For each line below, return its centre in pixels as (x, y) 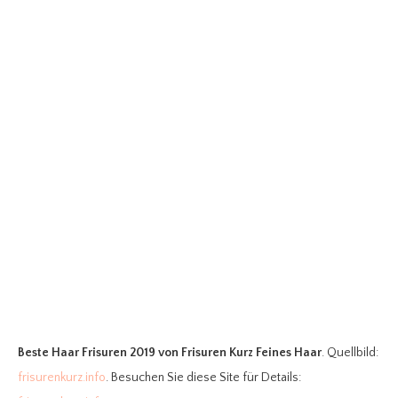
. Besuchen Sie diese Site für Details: (203, 377)
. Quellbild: (350, 352)
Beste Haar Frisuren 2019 (87, 352)
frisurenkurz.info (62, 377)
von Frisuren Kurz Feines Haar (240, 352)
